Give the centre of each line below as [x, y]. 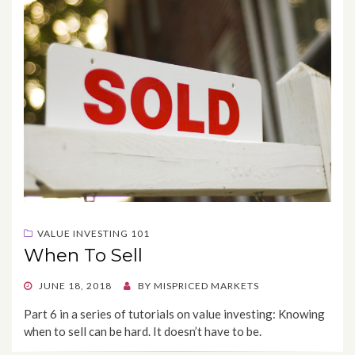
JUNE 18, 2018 [75, 285]
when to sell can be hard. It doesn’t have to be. [143, 331]
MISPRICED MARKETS [206, 285]
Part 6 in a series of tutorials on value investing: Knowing [174, 313]
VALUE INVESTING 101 [94, 233]
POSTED [43, 284]
